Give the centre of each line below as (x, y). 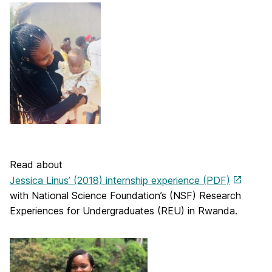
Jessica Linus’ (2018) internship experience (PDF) (120, 180)
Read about (36, 164)
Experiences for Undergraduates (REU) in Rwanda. (124, 210)
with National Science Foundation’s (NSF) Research (125, 195)
